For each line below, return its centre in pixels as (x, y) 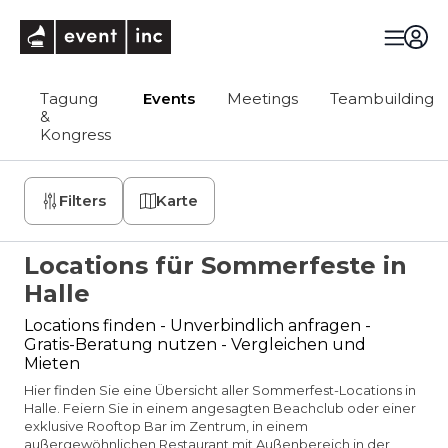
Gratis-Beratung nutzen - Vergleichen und (195, 344)
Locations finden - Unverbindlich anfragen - (197, 325)
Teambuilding (382, 98)
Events (169, 98)
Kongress (75, 134)
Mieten (52, 363)
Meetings (262, 98)
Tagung (69, 98)
